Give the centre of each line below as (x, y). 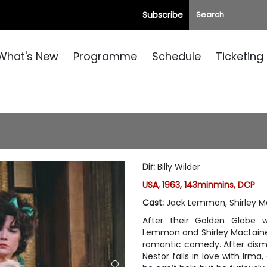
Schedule (176, 56)
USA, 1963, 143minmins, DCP (199, 185)
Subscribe (163, 15)
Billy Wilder (179, 167)
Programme (105, 56)
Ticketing (240, 56)
